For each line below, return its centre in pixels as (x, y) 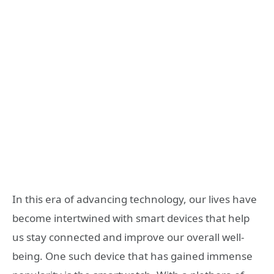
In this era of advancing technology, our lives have (135, 199)
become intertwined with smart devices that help (131, 218)
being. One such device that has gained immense (132, 256)
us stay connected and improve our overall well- (128, 237)
